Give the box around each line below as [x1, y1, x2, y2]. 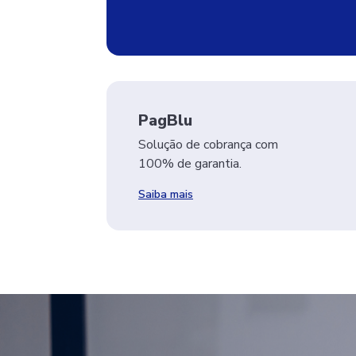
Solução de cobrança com [138, 136, 278, 154]
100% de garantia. [138, 155, 242, 173]
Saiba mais [138, 187, 193, 203]
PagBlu [138, 110, 192, 132]
